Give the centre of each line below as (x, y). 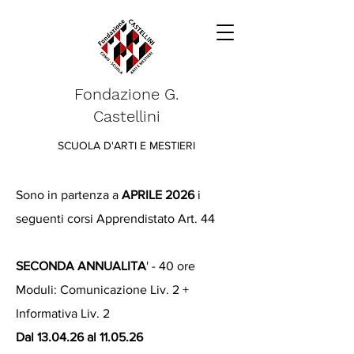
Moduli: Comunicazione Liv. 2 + (102, 290)
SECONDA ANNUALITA (81, 266)
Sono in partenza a (69, 195)
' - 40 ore (171, 266)
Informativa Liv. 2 (63, 313)
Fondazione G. (126, 94)
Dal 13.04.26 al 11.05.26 (79, 337)
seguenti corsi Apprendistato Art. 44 (115, 218)
